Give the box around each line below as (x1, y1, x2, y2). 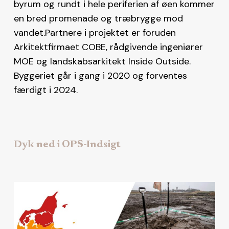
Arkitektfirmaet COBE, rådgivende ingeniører (13, 40, 203, 53)
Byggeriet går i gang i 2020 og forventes (13, 69, 187, 82)
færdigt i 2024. (13, 83, 78, 96)
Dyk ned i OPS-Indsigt (13, 139, 121, 150)
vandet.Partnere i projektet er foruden (13, 26, 176, 39)
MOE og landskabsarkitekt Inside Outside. (13, 55, 191, 67)
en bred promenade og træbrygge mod (13, 12, 183, 25)
